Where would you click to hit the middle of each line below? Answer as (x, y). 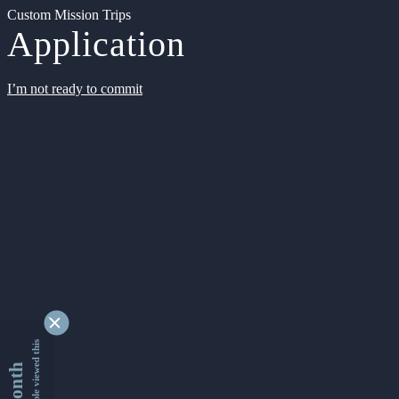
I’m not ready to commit (75, 89)
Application (96, 44)
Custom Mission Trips (69, 15)
